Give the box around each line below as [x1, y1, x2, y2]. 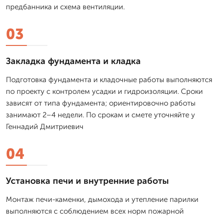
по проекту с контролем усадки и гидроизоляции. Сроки [6, 87, 203, 96]
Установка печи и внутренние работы [6, 175, 169, 186]
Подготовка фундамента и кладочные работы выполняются [6, 75, 212, 84]
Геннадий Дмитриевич [6, 122, 84, 131]
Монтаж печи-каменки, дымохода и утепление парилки [6, 195, 198, 204]
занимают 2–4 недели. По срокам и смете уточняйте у [6, 110, 195, 119]
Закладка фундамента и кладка [6, 55, 141, 66]
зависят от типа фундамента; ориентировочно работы [6, 98, 196, 108]
